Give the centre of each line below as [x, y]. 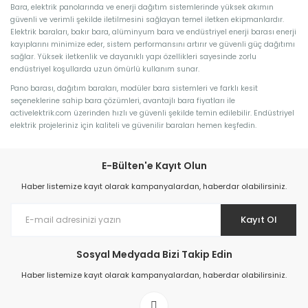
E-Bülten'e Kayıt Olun [154, 165]
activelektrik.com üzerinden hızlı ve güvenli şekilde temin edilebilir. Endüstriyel [152, 113]
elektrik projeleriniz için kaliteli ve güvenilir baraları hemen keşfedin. [133, 125]
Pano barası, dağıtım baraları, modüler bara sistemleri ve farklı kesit [134, 88]
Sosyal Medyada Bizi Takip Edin [154, 254]
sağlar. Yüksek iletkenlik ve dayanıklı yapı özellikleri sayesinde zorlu [133, 56]
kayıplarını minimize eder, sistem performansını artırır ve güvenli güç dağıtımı [153, 44]
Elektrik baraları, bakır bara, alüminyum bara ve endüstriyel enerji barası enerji [153, 32]
